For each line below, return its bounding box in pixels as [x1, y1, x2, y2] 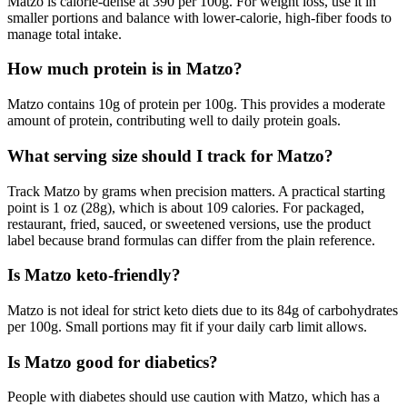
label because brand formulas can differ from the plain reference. [7, 232, 375, 248]
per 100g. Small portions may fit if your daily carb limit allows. [7, 318, 367, 334]
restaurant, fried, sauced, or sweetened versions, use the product [7, 215, 371, 232]
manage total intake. [7, 25, 122, 42]
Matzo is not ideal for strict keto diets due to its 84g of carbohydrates [7, 302, 398, 318]
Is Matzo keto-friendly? [7, 265, 181, 285]
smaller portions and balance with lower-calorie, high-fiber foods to [7, 9, 392, 25]
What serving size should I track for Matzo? [7, 145, 333, 165]
